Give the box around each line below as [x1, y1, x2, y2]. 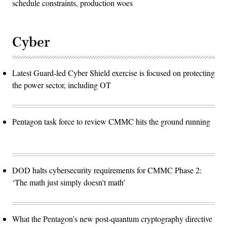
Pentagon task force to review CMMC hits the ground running [12, 116, 210, 127]
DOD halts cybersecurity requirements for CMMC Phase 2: [12, 164, 202, 175]
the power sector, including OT [12, 79, 111, 90]
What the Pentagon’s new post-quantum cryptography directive [12, 213, 212, 224]
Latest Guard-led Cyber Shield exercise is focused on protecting [12, 67, 215, 78]
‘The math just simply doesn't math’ [12, 176, 128, 187]
